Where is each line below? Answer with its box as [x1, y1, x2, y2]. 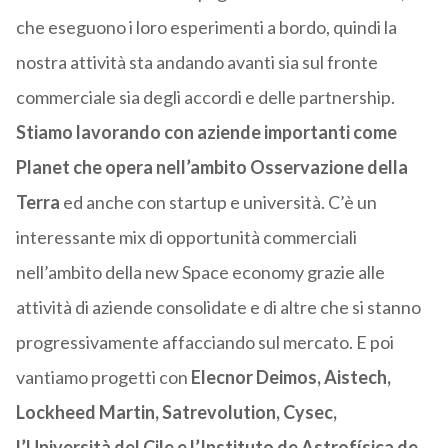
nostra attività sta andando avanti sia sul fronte [15, 51, 378, 74]
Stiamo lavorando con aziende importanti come [15, 121, 397, 144]
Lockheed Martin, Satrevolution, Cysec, [15, 401, 337, 424]
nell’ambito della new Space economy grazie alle [15, 261, 385, 284]
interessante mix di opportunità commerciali [15, 226, 357, 249]
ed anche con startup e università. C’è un [59, 191, 377, 214]
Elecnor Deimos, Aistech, [190, 366, 391, 389]
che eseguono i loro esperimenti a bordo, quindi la [15, 16, 397, 39]
